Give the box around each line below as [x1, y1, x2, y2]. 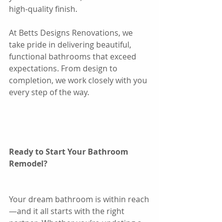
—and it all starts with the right [9, 205, 126, 217]
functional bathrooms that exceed [9, 51, 138, 62]
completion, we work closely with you [9, 74, 149, 86]
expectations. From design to [9, 62, 119, 74]
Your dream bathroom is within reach [9, 193, 149, 205]
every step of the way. [9, 86, 89, 98]
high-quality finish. [9, 3, 77, 14]
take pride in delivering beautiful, [9, 39, 133, 50]
